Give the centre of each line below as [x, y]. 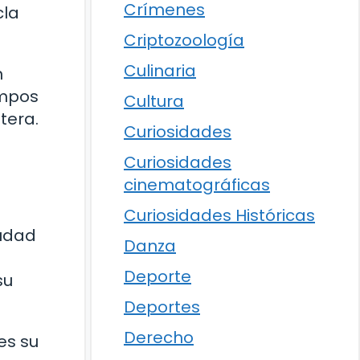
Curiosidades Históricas [219, 215]
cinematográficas [197, 185]
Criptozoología [184, 40]
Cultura [154, 101]
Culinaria [160, 71]
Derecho [159, 337]
